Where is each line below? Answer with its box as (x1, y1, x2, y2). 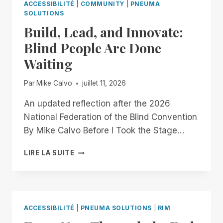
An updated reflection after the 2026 (24, 99, 170, 109)
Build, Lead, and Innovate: (24, 22, 183, 41)
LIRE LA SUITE (24, 149, 75, 157)
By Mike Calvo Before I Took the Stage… (24, 125, 184, 136)
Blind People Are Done (24, 38, 161, 57)
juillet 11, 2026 (82, 79, 126, 88)
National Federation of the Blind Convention (24, 112, 197, 122)
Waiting (24, 54, 72, 73)
